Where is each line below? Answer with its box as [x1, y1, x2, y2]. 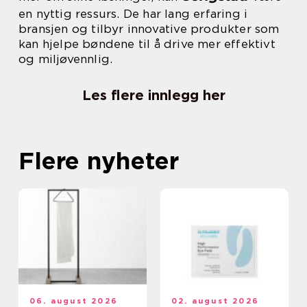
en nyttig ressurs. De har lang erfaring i [19, 7, 248, 21]
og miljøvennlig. [19, 52, 113, 66]
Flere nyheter [19, 146, 179, 175]
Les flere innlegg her [82, 87, 225, 104]
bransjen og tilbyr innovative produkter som [19, 22, 280, 36]
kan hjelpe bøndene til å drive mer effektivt [19, 37, 275, 51]
